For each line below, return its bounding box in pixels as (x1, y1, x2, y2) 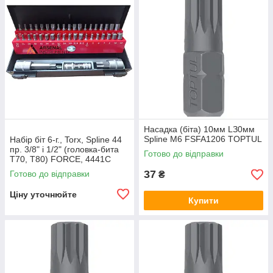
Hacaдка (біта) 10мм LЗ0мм (144, 124, 255, 134)
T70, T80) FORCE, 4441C (10, 154, 111, 164)
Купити (188, 196, 219, 205)
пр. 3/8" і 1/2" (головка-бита (10, 144, 119, 154)
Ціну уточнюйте (10, 190, 77, 199)
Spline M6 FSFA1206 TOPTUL (144, 134, 262, 144)
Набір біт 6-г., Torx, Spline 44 (10, 135, 122, 144)
